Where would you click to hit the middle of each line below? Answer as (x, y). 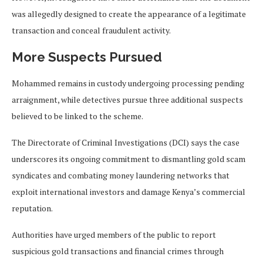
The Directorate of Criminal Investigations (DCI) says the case (126, 143)
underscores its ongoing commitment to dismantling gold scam (129, 159)
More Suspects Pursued (87, 57)
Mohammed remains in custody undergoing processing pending (128, 83)
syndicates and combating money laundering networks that (121, 176)
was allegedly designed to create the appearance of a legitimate (129, 14)
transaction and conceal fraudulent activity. (91, 31)
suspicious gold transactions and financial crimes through (118, 251)
